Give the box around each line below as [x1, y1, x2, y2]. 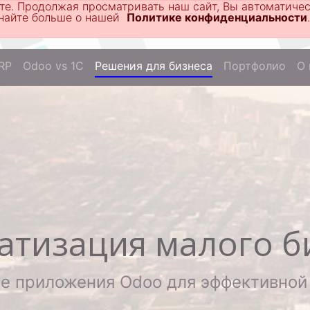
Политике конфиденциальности [127, 10, 307, 24]
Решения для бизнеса [95, 59, 212, 73]
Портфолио [224, 59, 286, 73]
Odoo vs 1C [23, 59, 84, 73]
